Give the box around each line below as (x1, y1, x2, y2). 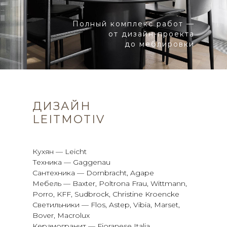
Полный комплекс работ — (72, 19, 195, 28)
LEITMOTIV (32, 112, 105, 126)
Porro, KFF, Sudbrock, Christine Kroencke (32, 190, 179, 199)
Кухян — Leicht (32, 147, 87, 156)
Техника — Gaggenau (32, 158, 110, 167)
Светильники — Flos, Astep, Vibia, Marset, (32, 200, 180, 209)
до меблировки (125, 40, 195, 49)
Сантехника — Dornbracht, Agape (32, 168, 154, 177)
